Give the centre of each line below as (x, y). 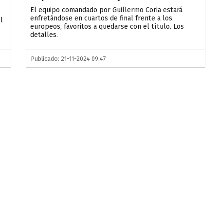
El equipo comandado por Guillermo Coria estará (107, 10)
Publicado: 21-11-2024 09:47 (69, 59)
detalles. (44, 35)
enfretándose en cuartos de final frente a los (101, 18)
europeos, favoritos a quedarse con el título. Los (107, 27)
